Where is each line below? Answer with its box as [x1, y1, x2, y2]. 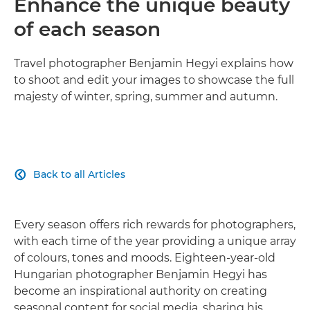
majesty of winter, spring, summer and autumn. [14, 90, 277, 103]
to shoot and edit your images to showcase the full [14, 73, 294, 86]
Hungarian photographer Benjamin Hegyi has [14, 268, 267, 281]
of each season [14, 17, 161, 41]
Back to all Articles [33, 168, 125, 181]
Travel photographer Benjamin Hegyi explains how [14, 57, 293, 70]
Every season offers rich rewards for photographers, [14, 218, 295, 231]
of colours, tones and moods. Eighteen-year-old [14, 251, 275, 264]
